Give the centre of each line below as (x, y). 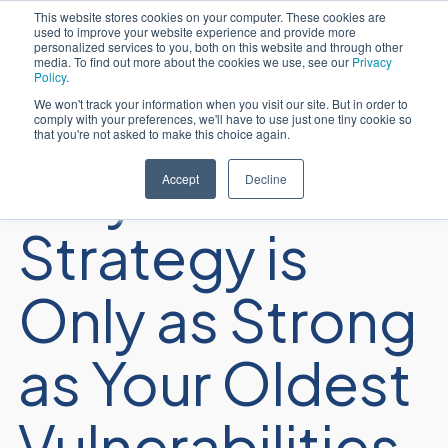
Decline (265, 178)
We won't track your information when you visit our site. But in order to (221, 103)
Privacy (372, 61)
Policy (50, 76)
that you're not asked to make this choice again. (162, 133)
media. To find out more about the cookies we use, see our (193, 61)
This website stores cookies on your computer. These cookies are (210, 16)
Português (345, 35)
